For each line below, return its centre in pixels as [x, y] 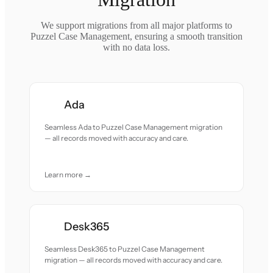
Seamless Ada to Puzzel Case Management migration [134, 127]
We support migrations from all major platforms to [136, 25]
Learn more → [68, 175]
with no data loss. [136, 47]
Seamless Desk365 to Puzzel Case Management [125, 249]
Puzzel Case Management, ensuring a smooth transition [136, 36]
